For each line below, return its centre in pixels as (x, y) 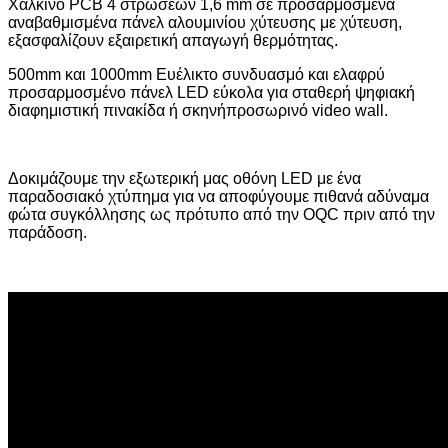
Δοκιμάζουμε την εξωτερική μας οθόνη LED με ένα (184, 178)
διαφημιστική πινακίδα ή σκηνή (117, 110)
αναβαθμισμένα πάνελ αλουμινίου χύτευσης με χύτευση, (205, 22)
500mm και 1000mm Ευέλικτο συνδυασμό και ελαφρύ (196, 74)
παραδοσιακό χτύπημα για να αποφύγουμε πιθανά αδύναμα (218, 196)
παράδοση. (47, 232)
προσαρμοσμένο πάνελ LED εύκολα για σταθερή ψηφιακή (211, 92)
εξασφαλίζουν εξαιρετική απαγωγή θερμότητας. (173, 40)
